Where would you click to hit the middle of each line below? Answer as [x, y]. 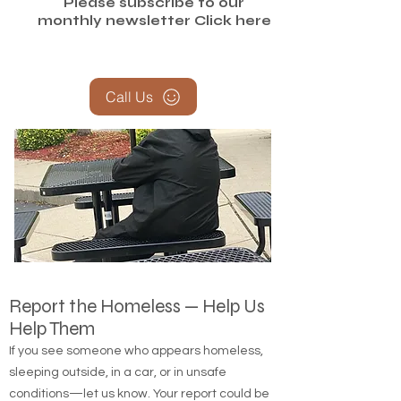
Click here [232, 21]
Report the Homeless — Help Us [137, 307]
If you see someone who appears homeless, [136, 351]
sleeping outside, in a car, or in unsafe [118, 373]
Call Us [129, 97]
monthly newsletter [115, 21]
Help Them [52, 329]
